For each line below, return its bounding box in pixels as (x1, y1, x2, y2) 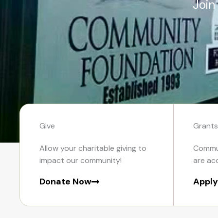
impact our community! (39, 155, 122, 165)
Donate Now (39, 175, 91, 187)
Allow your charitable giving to (39, 143, 146, 153)
